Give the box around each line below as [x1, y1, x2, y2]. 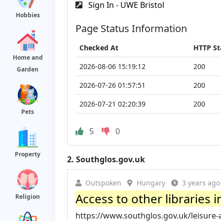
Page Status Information [75, 21, 187, 35]
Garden [17, 65, 38, 74]
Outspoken [85, 178, 121, 187]
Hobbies [15, 11, 40, 19]
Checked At [79, 42, 118, 52]
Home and [12, 53, 43, 62]
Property [15, 150, 40, 158]
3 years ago [182, 178, 220, 187]
